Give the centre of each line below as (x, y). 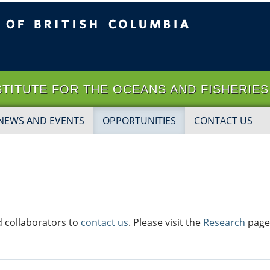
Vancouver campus (114, 52)
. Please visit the (166, 222)
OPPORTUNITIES (139, 121)
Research (224, 222)
